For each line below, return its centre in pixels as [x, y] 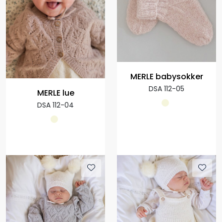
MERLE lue [55, 93]
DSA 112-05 [166, 89]
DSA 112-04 [55, 105]
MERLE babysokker [166, 77]
